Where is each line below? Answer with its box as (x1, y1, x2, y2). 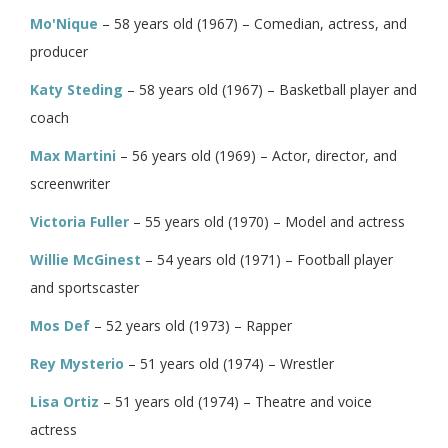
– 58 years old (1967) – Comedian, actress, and (98, 13, 407, 33)
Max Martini (30, 145, 116, 165)
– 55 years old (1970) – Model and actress (129, 211, 405, 231)
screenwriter (30, 173, 110, 193)
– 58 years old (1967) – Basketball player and (123, 79, 417, 99)
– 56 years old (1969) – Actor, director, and (116, 145, 397, 165)
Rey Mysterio (30, 353, 124, 373)
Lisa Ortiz (30, 391, 99, 411)
